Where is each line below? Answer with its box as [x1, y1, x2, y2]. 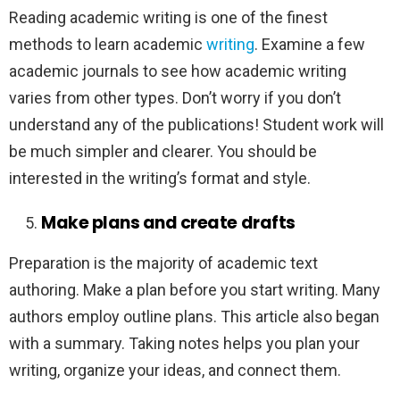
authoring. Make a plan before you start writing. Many [9, 280, 380, 300]
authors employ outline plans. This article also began [9, 307, 379, 327]
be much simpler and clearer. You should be [9, 142, 317, 162]
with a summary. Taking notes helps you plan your [9, 334, 360, 354]
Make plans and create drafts [41, 211, 296, 236]
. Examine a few [254, 35, 365, 54]
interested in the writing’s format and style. [9, 169, 314, 188]
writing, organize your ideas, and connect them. [9, 361, 345, 380]
